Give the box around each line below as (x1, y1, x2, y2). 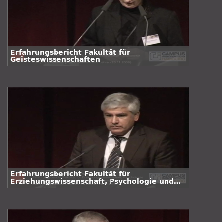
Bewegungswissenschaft (10, 185, 107, 193)
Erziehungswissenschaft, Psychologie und (10, 177, 174, 186)
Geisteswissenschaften (10, 55, 100, 64)
